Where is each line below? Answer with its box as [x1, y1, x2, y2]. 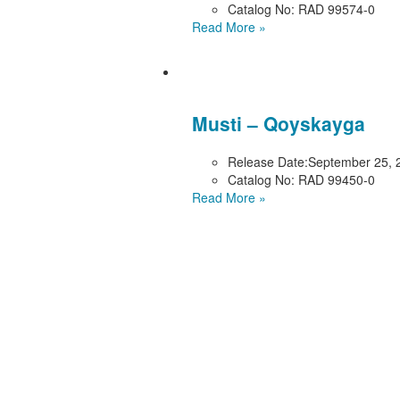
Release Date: [227, 152, 308, 171]
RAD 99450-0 [294, 170, 375, 188]
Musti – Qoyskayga [191, 110, 365, 137]
